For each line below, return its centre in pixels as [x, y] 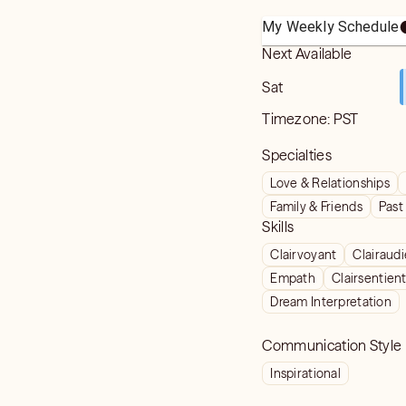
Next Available [307, 53]
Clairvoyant [304, 255]
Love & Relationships [330, 183]
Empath [293, 278]
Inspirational [305, 373]
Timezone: [298, 119]
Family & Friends [316, 207]
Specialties [297, 155]
